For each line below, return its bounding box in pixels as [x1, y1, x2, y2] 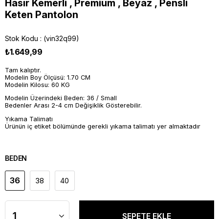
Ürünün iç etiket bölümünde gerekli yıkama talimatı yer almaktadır [5, 123, 200, 131]
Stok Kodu [5, 34, 38, 43]
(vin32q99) [44, 34, 79, 43]
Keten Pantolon [5, 8, 78, 21]
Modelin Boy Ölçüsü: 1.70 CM [5, 73, 90, 81]
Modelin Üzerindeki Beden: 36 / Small [5, 94, 117, 102]
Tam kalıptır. [5, 66, 41, 74]
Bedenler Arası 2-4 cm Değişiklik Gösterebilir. [5, 102, 142, 109]
